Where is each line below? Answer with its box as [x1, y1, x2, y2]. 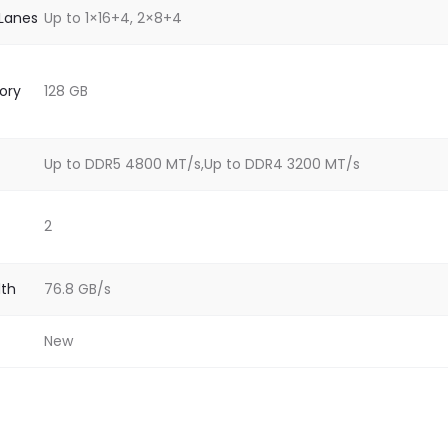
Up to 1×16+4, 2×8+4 [44, 8, 182, 28]
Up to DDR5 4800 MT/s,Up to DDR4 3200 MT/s [44, 154, 360, 174]
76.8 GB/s [44, 279, 111, 299]
